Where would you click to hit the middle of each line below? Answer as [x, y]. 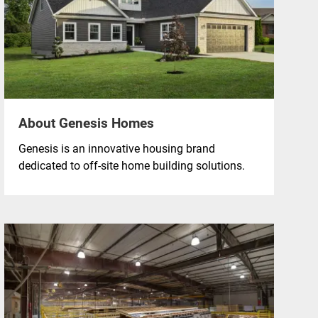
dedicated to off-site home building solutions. [132, 165]
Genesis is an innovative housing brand [117, 148]
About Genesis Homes [86, 122]
